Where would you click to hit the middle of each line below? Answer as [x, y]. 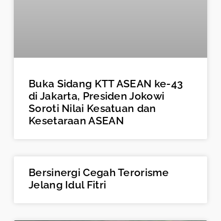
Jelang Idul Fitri [68, 185]
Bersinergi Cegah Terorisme [99, 173]
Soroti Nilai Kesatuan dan [92, 109]
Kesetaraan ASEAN [76, 121]
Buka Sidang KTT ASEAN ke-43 [106, 84]
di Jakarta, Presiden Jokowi [97, 96]
